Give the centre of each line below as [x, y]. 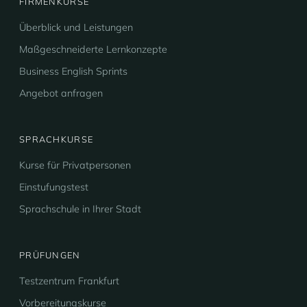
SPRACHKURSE [57, 139]
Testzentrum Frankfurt [69, 281]
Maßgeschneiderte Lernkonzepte [93, 49]
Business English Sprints [73, 71]
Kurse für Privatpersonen [75, 165]
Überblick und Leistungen [76, 27]
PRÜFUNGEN [50, 255]
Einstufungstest [54, 187]
